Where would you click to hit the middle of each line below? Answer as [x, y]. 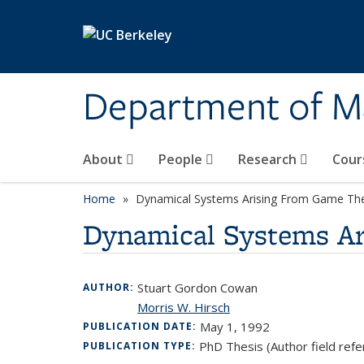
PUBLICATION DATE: [141, 326]
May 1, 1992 [235, 327]
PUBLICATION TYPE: [141, 346]
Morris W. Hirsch [184, 307]
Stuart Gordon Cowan [197, 288]
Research [269, 159]
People [182, 159]
